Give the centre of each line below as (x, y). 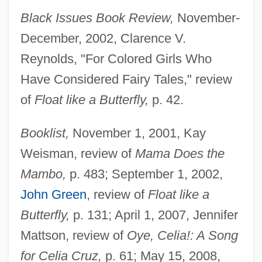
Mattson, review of (73, 235)
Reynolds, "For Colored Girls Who (116, 58)
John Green (53, 194)
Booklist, (44, 133)
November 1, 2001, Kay (137, 133)
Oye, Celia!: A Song (182, 235)
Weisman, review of (77, 153)
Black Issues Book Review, (97, 18)
